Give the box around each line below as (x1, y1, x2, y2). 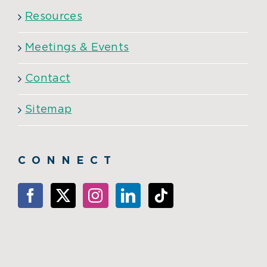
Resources (25, 11, 82, 22)
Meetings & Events (25, 42, 129, 53)
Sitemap (25, 104, 72, 115)
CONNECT (18, 155, 117, 166)
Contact (25, 73, 71, 84)
